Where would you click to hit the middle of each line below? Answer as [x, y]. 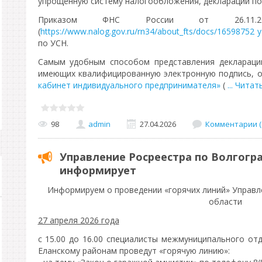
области [225, 201]
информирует [98, 170]
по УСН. [53, 43]
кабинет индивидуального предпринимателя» [129, 85]
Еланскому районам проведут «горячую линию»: [134, 251]
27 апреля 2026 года [78, 220]
